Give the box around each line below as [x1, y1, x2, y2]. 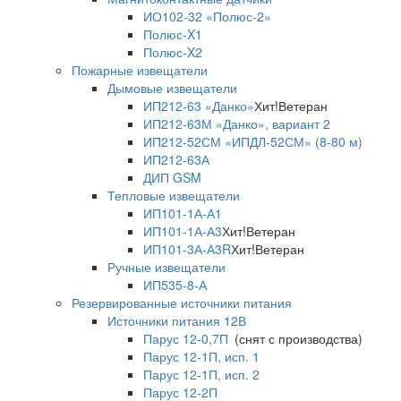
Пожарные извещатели [72, 61, 208, 80]
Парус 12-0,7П [143, 329, 228, 348]
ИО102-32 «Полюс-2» [143, 7, 271, 26]
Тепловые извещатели [107, 186, 240, 205]
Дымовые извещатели [107, 79, 237, 98]
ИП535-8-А [143, 276, 207, 294]
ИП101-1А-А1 [143, 204, 222, 223]
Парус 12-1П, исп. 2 [143, 365, 260, 384]
